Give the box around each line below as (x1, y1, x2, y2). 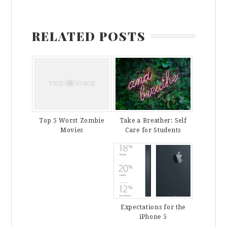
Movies (60, 126, 84, 134)
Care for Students (125, 126, 181, 134)
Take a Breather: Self (119, 117, 187, 124)
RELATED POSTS (32, 28, 146, 45)
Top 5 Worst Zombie (39, 117, 104, 124)
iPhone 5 (139, 213, 167, 221)
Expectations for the (121, 204, 186, 211)
